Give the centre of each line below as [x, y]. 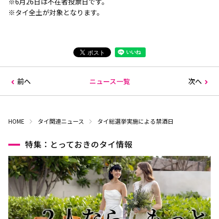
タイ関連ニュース [61, 121]
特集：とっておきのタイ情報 [78, 144]
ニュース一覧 [109, 81]
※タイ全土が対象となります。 [56, 12]
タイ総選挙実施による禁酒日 [135, 121]
